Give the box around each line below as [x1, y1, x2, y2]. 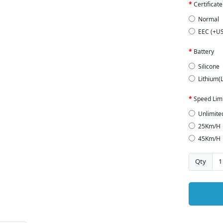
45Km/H [198, 134, 221, 143]
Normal [198, 15, 219, 23]
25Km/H [198, 121, 221, 130]
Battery [193, 47, 214, 56]
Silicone [198, 62, 220, 71]
